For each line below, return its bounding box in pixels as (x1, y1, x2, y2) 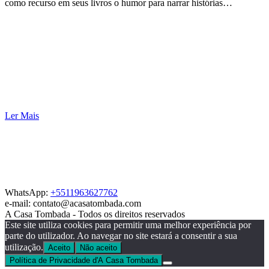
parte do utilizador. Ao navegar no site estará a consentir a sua (5, 231, 237, 241)
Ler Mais (5, 110, 39, 121)
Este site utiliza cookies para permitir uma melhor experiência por (5, 220, 251, 231)
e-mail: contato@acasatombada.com (5, 198, 141, 209)
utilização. (5, 242, 43, 253)
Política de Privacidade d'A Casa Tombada (10, 256, 158, 265)
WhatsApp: (5, 187, 50, 198)
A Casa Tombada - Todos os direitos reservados (5, 209, 185, 220)
